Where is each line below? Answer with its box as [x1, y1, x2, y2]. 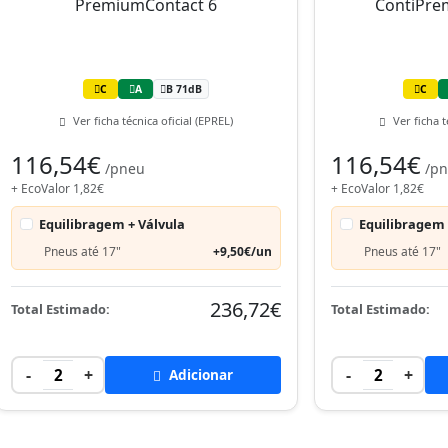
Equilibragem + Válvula [39, 214, 186, 233]
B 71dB [166, 81, 202, 96]
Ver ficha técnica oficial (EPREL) [70, 112, 233, 128]
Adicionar [165, 364, 233, 384]
